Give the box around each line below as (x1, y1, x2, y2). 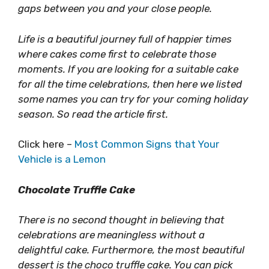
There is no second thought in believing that (18, 214, 225, 226)
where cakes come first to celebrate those (18, 47, 216, 60)
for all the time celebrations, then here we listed (18, 77, 242, 90)
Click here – (18, 138, 74, 150)
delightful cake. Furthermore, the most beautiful (18, 244, 244, 256)
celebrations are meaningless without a (18, 229, 205, 241)
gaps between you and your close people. (18, 2, 212, 14)
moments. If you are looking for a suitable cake (18, 62, 238, 75)
